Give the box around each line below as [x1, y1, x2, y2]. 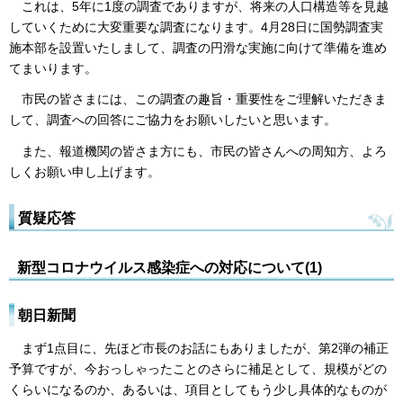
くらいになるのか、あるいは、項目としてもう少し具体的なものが [9, 381, 387, 397]
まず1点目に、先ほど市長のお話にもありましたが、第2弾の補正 [9, 340, 389, 355]
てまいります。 [9, 60, 97, 76]
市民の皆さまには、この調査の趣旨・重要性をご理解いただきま [9, 92, 387, 107]
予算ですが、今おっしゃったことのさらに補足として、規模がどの [9, 361, 387, 376]
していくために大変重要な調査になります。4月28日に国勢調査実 [9, 19, 383, 34]
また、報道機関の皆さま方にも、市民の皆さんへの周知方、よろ [9, 143, 387, 158]
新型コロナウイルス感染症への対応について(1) [17, 258, 322, 275]
